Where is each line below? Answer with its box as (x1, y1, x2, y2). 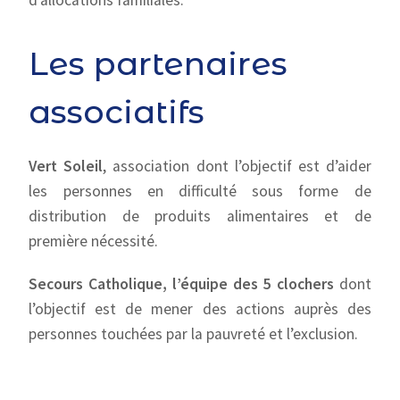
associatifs (29, 92, 205, 131)
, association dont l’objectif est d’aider (103, 156, 371, 176)
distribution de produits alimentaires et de (29, 206, 371, 226)
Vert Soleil (29, 156, 104, 176)
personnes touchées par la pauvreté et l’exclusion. (29, 324, 359, 344)
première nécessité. (29, 231, 159, 251)
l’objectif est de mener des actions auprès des (29, 299, 371, 319)
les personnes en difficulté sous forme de (29, 181, 371, 201)
